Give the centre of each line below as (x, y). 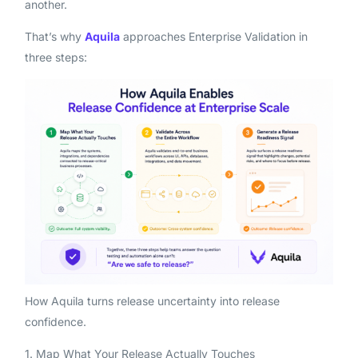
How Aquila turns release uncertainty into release (152, 301)
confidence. (55, 322)
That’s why (54, 36)
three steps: (56, 57)
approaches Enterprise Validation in (215, 36)
